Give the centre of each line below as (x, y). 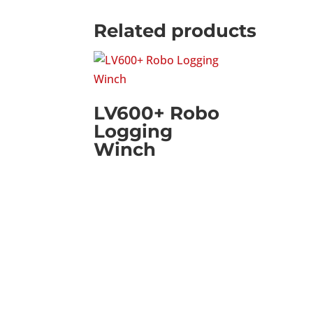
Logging (133, 131)
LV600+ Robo (157, 113)
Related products (175, 30)
